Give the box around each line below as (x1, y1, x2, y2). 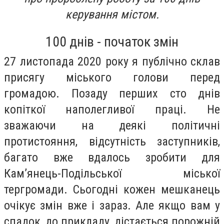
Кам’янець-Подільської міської (4, 166, 220, 180)
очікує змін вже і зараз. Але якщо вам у (4, 198, 220, 212)
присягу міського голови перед (4, 70, 220, 84)
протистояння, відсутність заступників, (4, 134, 220, 148)
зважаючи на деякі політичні (4, 118, 220, 132)
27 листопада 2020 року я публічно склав (4, 54, 220, 68)
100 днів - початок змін (45, 33, 178, 50)
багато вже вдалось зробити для (4, 150, 220, 164)
